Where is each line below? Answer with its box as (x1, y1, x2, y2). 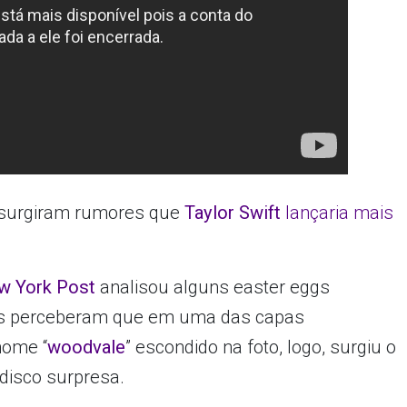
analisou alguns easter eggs (95, 276, 331, 299)
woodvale (47, 336, 126, 359)
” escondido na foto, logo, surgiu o (125, 336, 397, 359)
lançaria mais (285, 202, 394, 224)
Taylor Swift (184, 202, 286, 224)
